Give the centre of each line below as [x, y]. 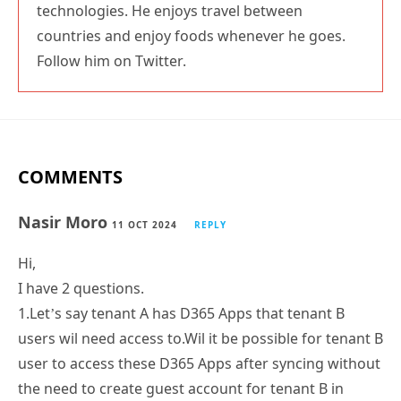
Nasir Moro [65, 222]
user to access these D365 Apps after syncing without [199, 363]
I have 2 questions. [81, 288]
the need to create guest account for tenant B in [181, 388]
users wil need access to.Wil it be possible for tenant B [200, 338]
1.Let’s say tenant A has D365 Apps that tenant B [181, 313]
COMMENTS [70, 176]
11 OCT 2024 [145, 224]
